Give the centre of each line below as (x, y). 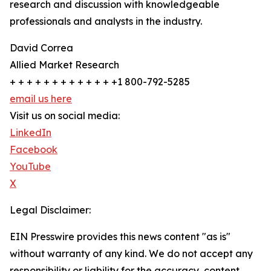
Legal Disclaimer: (50, 210)
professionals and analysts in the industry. (106, 21)
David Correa (41, 48)
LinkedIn (31, 133)
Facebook (34, 150)
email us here (41, 99)
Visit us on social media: (65, 116)
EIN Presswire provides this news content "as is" (120, 237)
